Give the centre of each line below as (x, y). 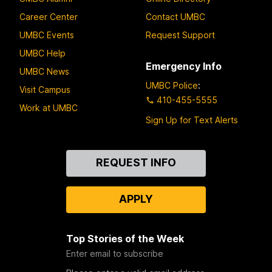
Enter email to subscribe (114, 254)
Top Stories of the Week (125, 239)
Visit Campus (45, 89)
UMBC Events (47, 35)
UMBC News (44, 71)
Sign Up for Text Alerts (192, 120)
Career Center (49, 16)
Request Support (180, 35)
